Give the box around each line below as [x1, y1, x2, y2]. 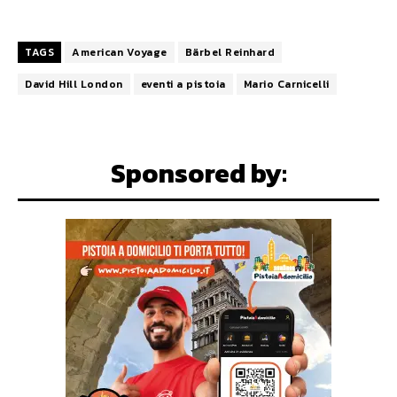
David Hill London [25, 75, 123, 92]
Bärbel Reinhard [184, 43, 275, 60]
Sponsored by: [110, 152, 287, 193]
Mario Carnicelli [243, 75, 330, 92]
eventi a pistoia [140, 75, 226, 92]
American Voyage [72, 43, 167, 60]
